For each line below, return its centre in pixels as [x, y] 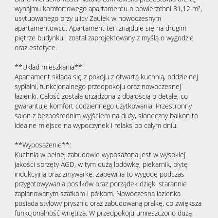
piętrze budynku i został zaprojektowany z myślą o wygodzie [104, 38]
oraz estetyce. [36, 48]
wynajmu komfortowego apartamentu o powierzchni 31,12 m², [108, 9]
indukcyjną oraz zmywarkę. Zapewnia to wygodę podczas [100, 174]
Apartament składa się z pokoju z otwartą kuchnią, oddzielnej [106, 77]
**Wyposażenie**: [43, 145]
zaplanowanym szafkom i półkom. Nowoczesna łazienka [98, 194]
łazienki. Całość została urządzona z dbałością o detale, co [101, 96]
